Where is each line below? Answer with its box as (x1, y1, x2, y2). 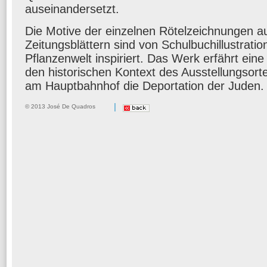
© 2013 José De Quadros (25, 103, 95, 110)
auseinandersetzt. (25, 2, 119, 15)
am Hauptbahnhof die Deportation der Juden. (25, 79, 264, 92)
